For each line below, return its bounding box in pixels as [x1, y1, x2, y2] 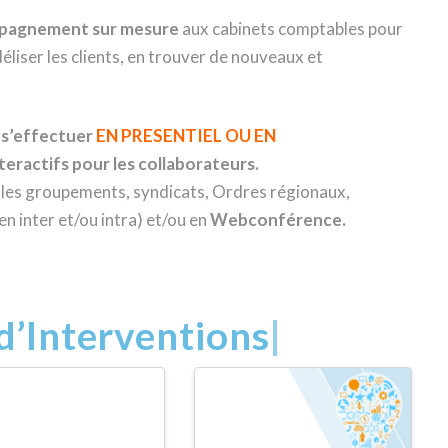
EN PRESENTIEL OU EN [95, 124, 276, 146]
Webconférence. [209, 208, 346, 230]
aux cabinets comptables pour [178, 18, 403, 40]
